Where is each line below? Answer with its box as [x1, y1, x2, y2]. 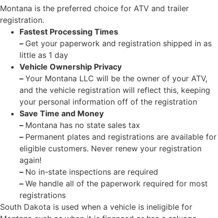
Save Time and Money [19, 108, 104, 118]
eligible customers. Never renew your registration [19, 143, 201, 153]
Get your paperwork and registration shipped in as [25, 38, 212, 48]
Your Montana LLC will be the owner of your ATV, [25, 73, 207, 83]
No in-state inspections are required [25, 166, 158, 177]
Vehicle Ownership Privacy [19, 61, 122, 72]
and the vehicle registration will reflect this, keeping [19, 85, 210, 95]
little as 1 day [19, 50, 68, 60]
